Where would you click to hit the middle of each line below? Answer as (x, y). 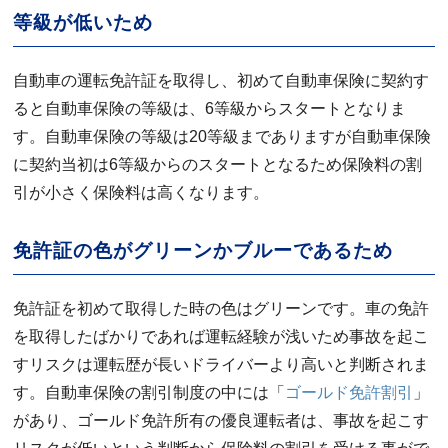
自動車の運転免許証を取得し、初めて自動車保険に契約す (221, 80)
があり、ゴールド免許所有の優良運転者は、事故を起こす (221, 420)
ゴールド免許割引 (349, 392)
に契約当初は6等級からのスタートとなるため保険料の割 (218, 164)
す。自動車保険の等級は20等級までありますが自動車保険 (222, 136)
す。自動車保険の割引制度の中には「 (149, 392)
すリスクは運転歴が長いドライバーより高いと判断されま (221, 364)
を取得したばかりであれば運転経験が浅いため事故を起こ (221, 336)
